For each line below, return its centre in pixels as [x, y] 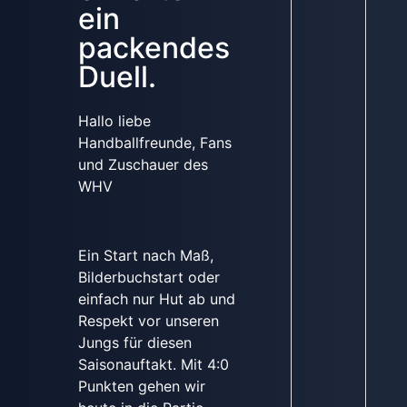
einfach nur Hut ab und [156, 299]
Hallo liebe [114, 120]
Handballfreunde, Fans [154, 142]
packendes [154, 47]
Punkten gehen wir [141, 387]
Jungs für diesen [134, 343]
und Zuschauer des [143, 164]
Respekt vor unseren [148, 321]
